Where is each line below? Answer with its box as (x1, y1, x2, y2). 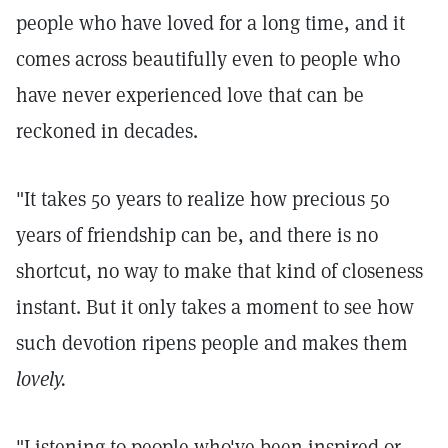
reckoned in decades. (16, 118, 198, 144)
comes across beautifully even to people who (16, 46, 400, 72)
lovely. (16, 366, 66, 392)
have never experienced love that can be (16, 82, 364, 108)
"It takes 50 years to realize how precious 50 (16, 186, 390, 212)
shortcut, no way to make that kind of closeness (16, 258, 423, 284)
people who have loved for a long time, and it (16, 10, 405, 36)
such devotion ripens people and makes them (16, 330, 408, 356)
